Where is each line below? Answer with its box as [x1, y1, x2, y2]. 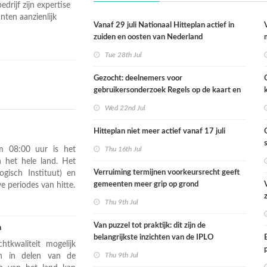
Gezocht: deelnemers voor [94, 74, 183, 82]
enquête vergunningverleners [94, 98, 194, 106]
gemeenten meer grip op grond [94, 181, 199, 188]
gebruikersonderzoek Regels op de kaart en [94, 86, 241, 94]
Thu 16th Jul [105, 145, 142, 153]
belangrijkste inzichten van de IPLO [94, 234, 215, 241]
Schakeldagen [94, 246, 141, 253]
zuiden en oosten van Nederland [94, 33, 203, 41]
